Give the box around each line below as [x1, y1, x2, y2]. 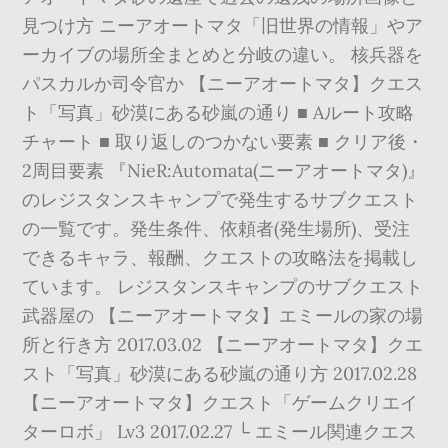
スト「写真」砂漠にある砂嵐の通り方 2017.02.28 [22, 362, 418, 385]
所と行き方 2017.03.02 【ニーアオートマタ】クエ [22, 333, 424, 356]
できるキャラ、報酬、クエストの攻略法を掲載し [22, 246, 419, 269]
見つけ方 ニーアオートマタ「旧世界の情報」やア [22, 14, 424, 37]
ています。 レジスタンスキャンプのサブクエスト [22, 275, 424, 298]
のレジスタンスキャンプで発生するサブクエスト [22, 188, 419, 211]
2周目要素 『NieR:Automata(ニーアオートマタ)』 [22, 159, 426, 182]
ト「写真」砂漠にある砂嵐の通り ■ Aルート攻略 [22, 101, 415, 124]
